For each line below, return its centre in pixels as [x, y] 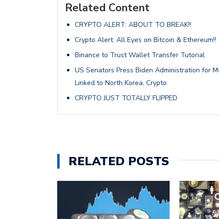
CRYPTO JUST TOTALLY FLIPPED [126, 98]
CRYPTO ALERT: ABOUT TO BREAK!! [133, 24]
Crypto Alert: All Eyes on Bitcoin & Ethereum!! [145, 40]
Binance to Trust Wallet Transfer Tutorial [140, 55]
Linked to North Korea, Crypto [121, 83]
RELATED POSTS [119, 161]
